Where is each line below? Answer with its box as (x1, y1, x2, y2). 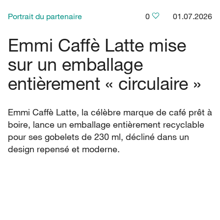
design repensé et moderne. (8, 143, 120, 154)
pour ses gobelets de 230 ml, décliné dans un (8, 131, 189, 142)
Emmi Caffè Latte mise (8, 33, 186, 55)
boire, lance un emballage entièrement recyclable (8, 118, 204, 130)
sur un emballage (8, 53, 143, 75)
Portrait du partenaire (8, 11, 82, 21)
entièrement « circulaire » (8, 72, 201, 94)
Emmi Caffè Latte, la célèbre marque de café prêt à (8, 106, 212, 117)
